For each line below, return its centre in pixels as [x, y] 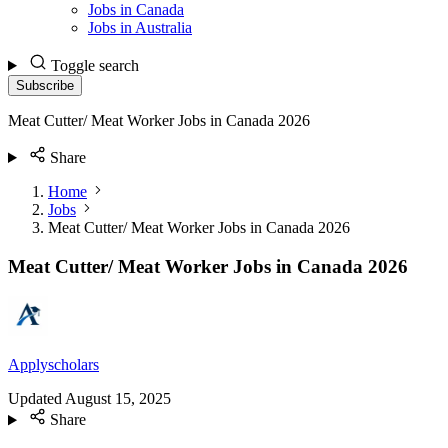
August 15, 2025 [118, 399]
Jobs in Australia [140, 27]
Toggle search [94, 65]
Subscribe [45, 85]
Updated [35, 399]
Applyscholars [53, 365]
